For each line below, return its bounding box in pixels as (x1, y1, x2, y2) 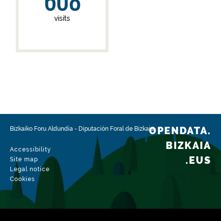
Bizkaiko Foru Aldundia (10, 125, 73, 132)
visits (54, 14, 70, 22)
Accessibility (10, 146, 51, 153)
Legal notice (10, 166, 50, 173)
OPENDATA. (149, 125, 211, 137)
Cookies (10, 176, 35, 183)
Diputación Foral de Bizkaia (78, 125, 154, 132)
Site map (10, 156, 38, 163)
